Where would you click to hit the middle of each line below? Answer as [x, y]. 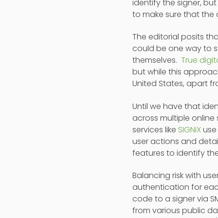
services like [155, 129]
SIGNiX [190, 129]
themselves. [157, 60]
